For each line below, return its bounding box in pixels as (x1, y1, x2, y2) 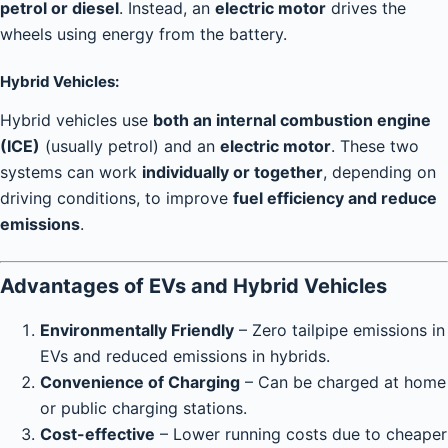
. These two (331, 136, 419, 156)
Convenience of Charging (40, 372, 240, 392)
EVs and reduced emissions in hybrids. (40, 346, 330, 366)
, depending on (323, 162, 436, 182)
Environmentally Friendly (40, 320, 234, 340)
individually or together (142, 162, 323, 182)
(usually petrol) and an (40, 136, 220, 156)
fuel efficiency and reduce (233, 188, 437, 208)
